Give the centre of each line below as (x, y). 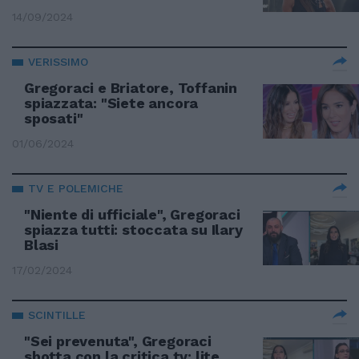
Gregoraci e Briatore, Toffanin (131, 88)
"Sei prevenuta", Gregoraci (118, 341)
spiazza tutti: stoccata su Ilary (133, 230)
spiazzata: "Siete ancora (111, 103)
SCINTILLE (57, 315)
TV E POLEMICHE (76, 188)
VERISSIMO (58, 62)
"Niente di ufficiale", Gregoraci (132, 214)
